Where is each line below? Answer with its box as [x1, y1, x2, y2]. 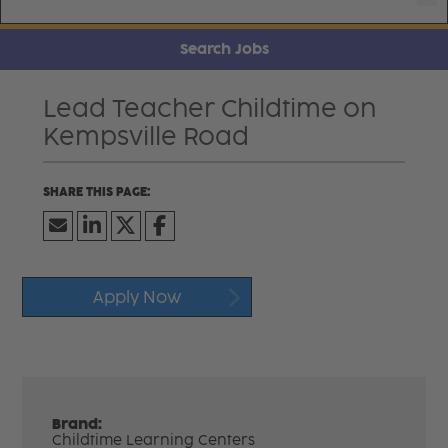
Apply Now [93, 287, 182, 307]
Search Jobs [179, 40, 269, 58]
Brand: [52, 415, 103, 433]
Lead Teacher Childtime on [42, 93, 376, 123]
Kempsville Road [42, 121, 249, 151]
